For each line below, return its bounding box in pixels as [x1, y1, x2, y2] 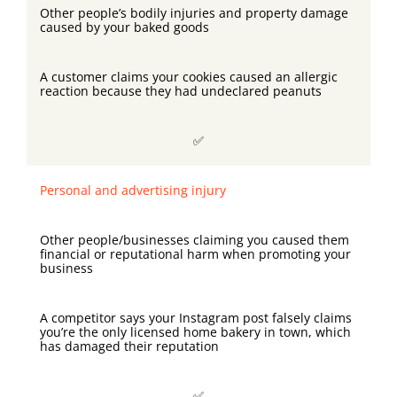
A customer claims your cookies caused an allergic [40, 68, 338, 86]
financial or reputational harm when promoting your [40, 245, 351, 263]
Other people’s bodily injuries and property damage [40, 4, 348, 22]
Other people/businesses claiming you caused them [40, 231, 349, 249]
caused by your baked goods [40, 19, 209, 36]
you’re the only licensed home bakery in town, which [40, 323, 351, 341]
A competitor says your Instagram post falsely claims [40, 309, 352, 327]
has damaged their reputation [40, 338, 219, 355]
